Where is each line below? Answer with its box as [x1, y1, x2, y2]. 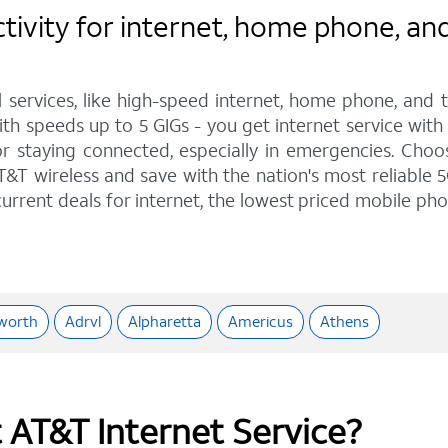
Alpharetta [128, 311, 201, 332]
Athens [320, 311, 369, 332]
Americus [228, 311, 293, 332]
